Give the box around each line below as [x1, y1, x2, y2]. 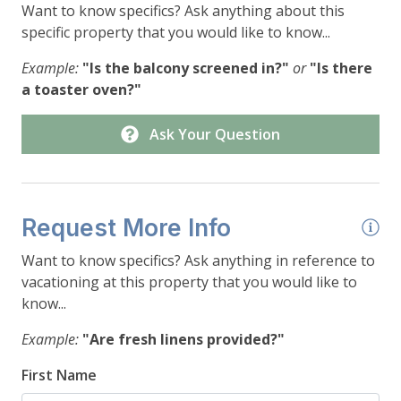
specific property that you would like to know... [21, 22, 330, 43]
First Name [21, 365, 97, 386]
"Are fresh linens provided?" [82, 329, 285, 350]
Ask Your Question [149, 124, 280, 145]
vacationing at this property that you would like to [21, 272, 357, 293]
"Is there [310, 58, 372, 79]
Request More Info [21, 213, 231, 243]
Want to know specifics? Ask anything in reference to [21, 251, 375, 271]
